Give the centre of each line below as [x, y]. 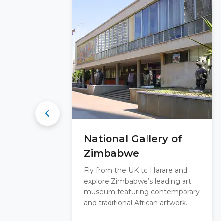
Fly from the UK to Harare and [136, 170]
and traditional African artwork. [136, 203]
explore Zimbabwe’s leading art [138, 181]
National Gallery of [133, 139]
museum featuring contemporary [142, 192]
